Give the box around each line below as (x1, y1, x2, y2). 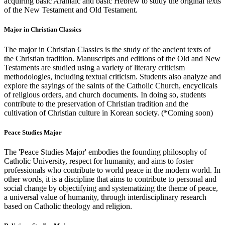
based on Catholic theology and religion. (4, 201, 132, 210)
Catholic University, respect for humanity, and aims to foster (4, 156, 193, 165)
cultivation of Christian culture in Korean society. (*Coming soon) (4, 108, 213, 117)
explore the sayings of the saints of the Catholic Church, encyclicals (4, 81, 217, 90)
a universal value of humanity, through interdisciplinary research (4, 192, 206, 201)
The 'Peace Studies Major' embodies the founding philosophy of (4, 147, 206, 156)
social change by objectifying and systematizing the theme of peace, (4, 183, 218, 192)
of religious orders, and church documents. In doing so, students (4, 90, 206, 99)
